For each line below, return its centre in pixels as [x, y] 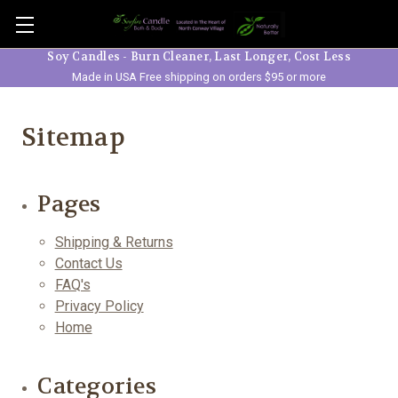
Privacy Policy [99, 306]
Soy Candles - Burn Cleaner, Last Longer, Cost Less [199, 57]
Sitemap [73, 138]
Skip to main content [199, 34]
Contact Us [88, 263]
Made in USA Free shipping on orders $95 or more [199, 77]
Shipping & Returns [114, 242]
